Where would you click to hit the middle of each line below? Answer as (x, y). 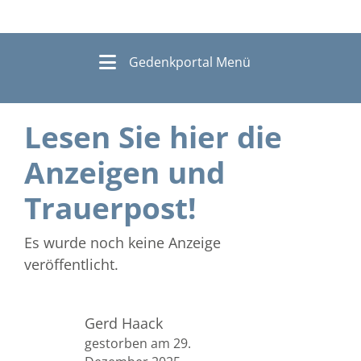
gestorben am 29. (138, 343)
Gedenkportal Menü (189, 62)
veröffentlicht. (71, 264)
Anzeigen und (124, 172)
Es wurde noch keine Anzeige (122, 242)
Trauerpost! (110, 207)
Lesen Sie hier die (153, 137)
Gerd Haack (124, 323)
